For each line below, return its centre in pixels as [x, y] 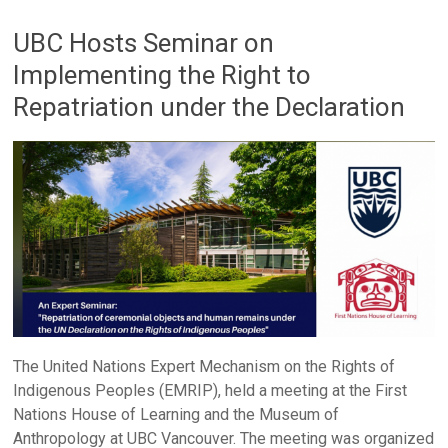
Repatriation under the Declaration [209, 106]
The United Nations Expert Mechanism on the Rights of [204, 367]
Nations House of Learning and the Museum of [176, 415]
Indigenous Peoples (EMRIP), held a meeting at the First [210, 391]
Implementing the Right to [162, 74]
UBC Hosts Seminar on [144, 42]
